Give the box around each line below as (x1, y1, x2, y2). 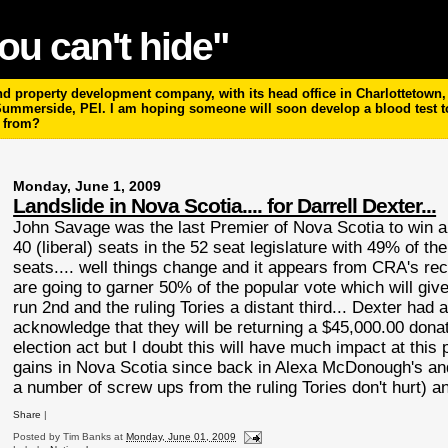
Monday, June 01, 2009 (126, 431, 237, 443)
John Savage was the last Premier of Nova (13, 218, 338, 237)
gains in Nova (13, 358, 121, 377)
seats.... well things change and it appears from (13, 258, 373, 277)
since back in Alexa (167, 358, 323, 377)
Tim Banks (63, 431, 112, 443)
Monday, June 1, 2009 (13, 179, 162, 194)
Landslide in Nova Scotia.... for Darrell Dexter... (13, 194, 437, 217)
